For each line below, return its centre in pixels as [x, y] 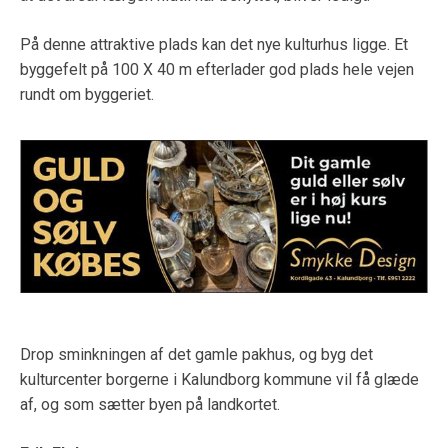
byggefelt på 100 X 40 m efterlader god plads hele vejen [217, 69]
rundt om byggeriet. [87, 94]
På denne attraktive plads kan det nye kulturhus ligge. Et [214, 44]
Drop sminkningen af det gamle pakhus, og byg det [196, 355]
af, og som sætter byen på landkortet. [150, 405]
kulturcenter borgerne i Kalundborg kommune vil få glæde [219, 380]
